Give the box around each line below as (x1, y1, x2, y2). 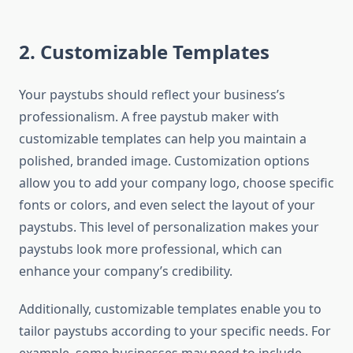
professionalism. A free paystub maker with (19, 108, 279, 126)
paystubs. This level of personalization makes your (19, 218, 319, 236)
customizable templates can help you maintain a (19, 130, 307, 148)
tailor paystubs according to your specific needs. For (19, 322, 331, 340)
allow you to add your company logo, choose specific (19, 174, 334, 192)
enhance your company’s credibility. (19, 262, 232, 281)
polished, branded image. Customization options (19, 152, 310, 170)
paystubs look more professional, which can (19, 240, 282, 258)
